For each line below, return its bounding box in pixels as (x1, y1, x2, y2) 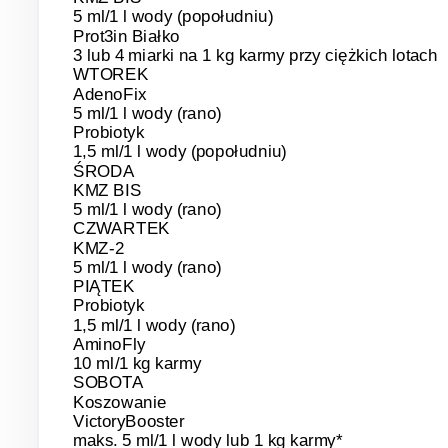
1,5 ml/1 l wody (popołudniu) (72, 142, 287, 161)
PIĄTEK (72, 277, 135, 296)
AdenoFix (72, 84, 147, 103)
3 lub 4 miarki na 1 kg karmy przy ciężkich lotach (72, 46, 438, 65)
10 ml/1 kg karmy (72, 354, 202, 373)
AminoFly (72, 335, 146, 354)
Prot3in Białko (72, 27, 180, 46)
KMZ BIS (72, 181, 142, 200)
